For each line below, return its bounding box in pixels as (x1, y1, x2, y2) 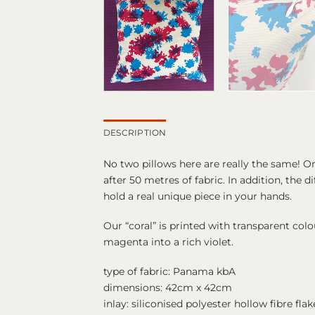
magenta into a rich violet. (103, 236, 233, 248)
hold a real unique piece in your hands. (103, 190, 292, 203)
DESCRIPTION (103, 127, 167, 138)
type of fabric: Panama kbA (103, 264, 236, 278)
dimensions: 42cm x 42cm (103, 281, 232, 294)
